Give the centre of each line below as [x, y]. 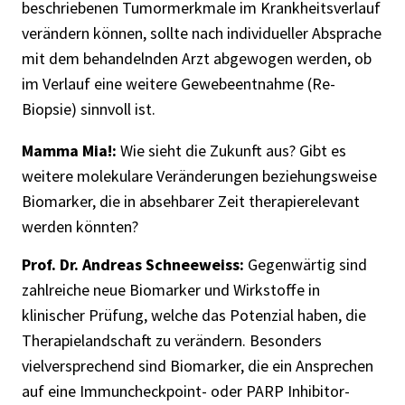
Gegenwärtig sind [306, 265]
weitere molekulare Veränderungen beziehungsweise [199, 175]
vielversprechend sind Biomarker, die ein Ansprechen [198, 366]
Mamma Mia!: [71, 150]
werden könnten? [80, 226]
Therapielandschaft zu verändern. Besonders [172, 341]
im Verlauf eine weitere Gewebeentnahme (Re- [179, 83]
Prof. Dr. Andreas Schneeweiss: [133, 265]
